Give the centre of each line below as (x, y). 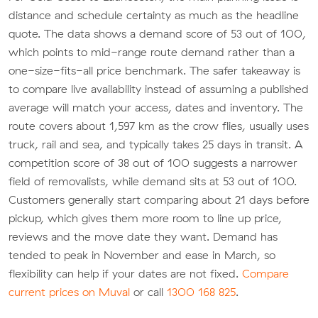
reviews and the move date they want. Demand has (143, 237)
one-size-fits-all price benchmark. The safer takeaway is (154, 71)
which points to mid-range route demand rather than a (152, 52)
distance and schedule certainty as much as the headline (154, 15)
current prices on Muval (69, 292)
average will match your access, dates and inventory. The (156, 108)
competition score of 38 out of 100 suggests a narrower (153, 163)
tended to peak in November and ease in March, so (142, 255)
